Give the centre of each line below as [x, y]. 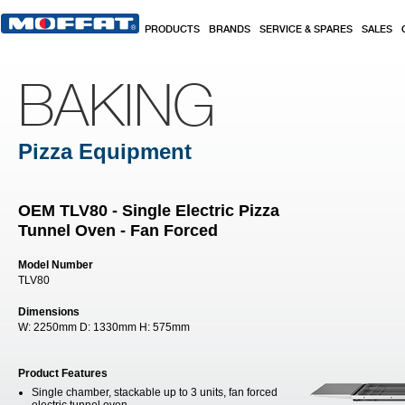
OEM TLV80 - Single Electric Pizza [149, 211]
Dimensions [49, 312]
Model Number [56, 265]
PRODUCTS [172, 30]
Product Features [63, 373]
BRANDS [230, 30]
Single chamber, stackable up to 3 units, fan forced [155, 392]
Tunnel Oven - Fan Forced [118, 231]
